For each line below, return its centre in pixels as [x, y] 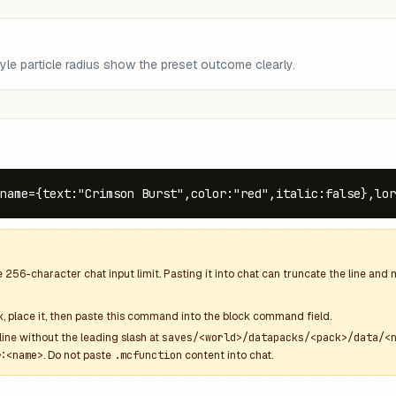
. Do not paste [79, 355]
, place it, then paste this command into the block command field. [168, 316]
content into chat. [228, 355]
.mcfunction [148, 355]
